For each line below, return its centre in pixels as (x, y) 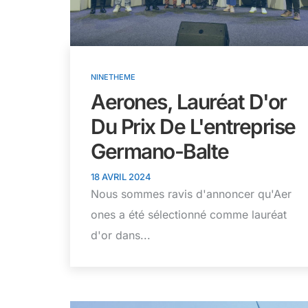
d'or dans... (121, 235)
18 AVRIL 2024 (121, 176)
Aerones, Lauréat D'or (189, 101)
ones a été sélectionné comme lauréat (189, 214)
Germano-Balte (162, 151)
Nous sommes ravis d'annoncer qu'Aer (191, 194)
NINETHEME (113, 77)
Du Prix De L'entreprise (193, 126)
